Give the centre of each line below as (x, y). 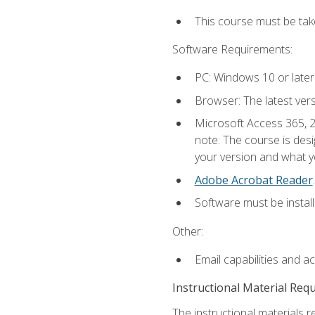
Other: (187, 231)
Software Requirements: (232, 49)
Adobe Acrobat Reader (253, 180)
